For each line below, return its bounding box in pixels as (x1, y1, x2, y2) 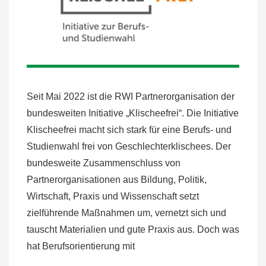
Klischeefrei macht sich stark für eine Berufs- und (27, 124, 232, 135)
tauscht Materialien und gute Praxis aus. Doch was (27, 224, 239, 235)
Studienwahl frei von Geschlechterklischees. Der (27, 141, 231, 151)
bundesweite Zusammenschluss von (27, 157, 180, 168)
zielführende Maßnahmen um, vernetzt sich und (27, 207, 226, 218)
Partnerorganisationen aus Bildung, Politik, (27, 174, 207, 185)
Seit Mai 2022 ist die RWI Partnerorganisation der (27, 91, 235, 102)
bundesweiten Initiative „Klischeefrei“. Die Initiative (27, 107, 239, 118)
